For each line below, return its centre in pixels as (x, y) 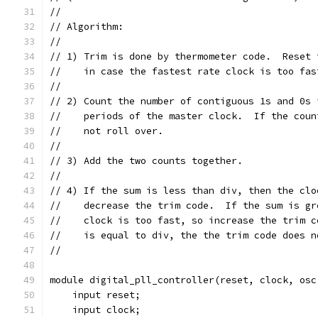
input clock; (95, 310)
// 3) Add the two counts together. (146, 161)
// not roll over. (106, 131)
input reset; (95, 295)
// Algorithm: (87, 27)
